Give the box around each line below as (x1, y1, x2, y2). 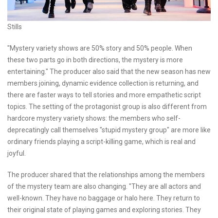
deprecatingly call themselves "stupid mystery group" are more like (7, 126, 211, 134)
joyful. (7, 149, 26, 157)
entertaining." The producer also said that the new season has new (7, 67, 211, 75)
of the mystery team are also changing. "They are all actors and (7, 182, 201, 190)
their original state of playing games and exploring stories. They (7, 205, 201, 214)
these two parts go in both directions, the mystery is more (7, 55, 183, 64)
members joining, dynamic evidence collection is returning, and (7, 79, 199, 87)
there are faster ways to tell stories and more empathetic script (7, 91, 201, 99)
